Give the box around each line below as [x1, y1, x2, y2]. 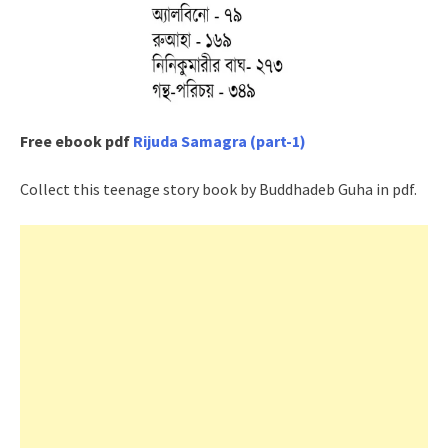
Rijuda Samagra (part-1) [133, 131, 306, 152]
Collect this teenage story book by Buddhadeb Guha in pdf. [20, 179, 417, 200]
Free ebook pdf [20, 131, 133, 152]
